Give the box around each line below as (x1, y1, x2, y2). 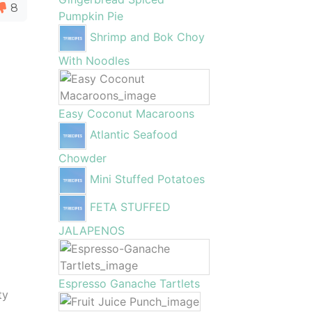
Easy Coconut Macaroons (58, 107, 194, 120)
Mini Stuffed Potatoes (89, 172, 205, 187)
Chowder (58, 151, 107, 165)
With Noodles (58, 54, 130, 68)
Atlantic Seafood (89, 127, 178, 142)
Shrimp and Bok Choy (89, 30, 205, 45)
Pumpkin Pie (58, 9, 123, 23)
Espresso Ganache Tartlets (58, 276, 200, 290)
